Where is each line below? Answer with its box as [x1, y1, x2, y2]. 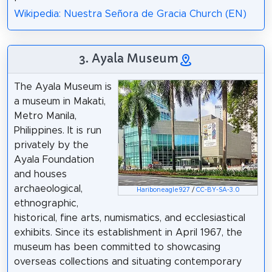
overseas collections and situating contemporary [13, 257, 242, 267]
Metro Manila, [13, 111, 76, 121]
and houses [13, 169, 67, 180]
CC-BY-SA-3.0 [195, 187, 240, 194]
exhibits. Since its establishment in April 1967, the [13, 228, 242, 238]
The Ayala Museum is [13, 82, 112, 92]
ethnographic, [13, 199, 78, 209]
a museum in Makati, [13, 97, 106, 107]
